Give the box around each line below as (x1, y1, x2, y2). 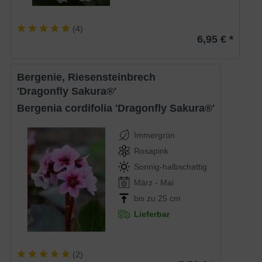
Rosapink (134, 146, 169, 156)
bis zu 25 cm (134, 193, 181, 203)
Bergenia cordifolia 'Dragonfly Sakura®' (25, 102, 215, 114)
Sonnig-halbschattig (134, 161, 208, 171)
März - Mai (134, 177, 174, 187)
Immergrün (134, 130, 175, 140)
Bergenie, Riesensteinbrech (17, 71, 25, 83)
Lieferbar (134, 209, 170, 219)
